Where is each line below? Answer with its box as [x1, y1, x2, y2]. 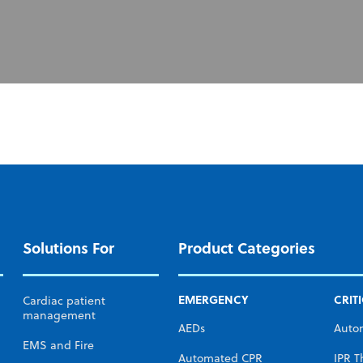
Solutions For [23, 237, 114, 259]
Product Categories [178, 237, 315, 259]
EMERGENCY [178, 290, 249, 308]
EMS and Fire [23, 337, 94, 354]
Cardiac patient [23, 292, 105, 309]
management [23, 306, 96, 323]
